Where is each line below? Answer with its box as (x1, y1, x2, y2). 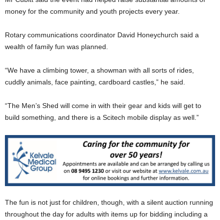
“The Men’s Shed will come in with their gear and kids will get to (5, 101, 201, 110)
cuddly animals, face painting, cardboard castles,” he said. (5, 78, 185, 86)
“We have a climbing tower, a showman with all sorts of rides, (5, 66, 194, 74)
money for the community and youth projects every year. (5, 7, 180, 15)
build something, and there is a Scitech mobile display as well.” (5, 113, 199, 121)
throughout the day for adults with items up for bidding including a (5, 210, 208, 218)
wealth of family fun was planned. (5, 42, 108, 51)
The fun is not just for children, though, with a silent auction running (5, 198, 213, 206)
